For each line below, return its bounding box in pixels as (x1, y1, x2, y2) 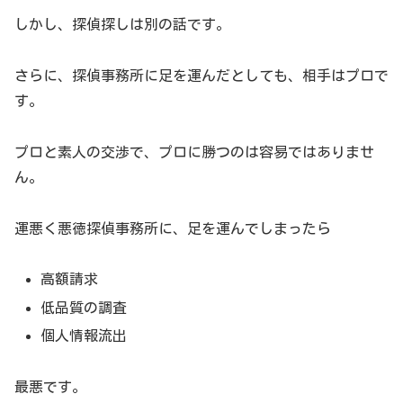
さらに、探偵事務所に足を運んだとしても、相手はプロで (14, 68, 389, 84)
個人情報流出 (40, 327, 128, 343)
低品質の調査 (40, 300, 128, 315)
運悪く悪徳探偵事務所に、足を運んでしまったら (14, 220, 331, 236)
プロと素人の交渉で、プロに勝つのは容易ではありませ (14, 144, 374, 159)
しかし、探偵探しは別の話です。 (14, 17, 230, 32)
